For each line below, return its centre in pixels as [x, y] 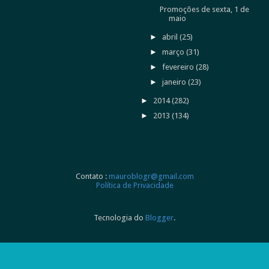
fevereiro [179, 67]
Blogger [159, 217]
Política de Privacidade [134, 185]
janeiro [175, 82]
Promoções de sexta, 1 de [204, 9]
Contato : [92, 176]
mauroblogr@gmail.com [151, 176]
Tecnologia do [119, 217]
